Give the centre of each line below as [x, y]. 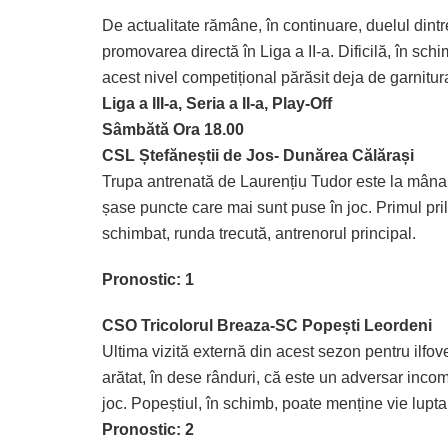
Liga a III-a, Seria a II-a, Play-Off [217, 103]
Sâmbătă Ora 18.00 [173, 129]
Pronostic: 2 [148, 429]
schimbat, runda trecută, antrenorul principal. [259, 233]
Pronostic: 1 [148, 279]
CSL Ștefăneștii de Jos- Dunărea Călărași [258, 155]
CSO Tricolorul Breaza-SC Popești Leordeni [267, 325]
